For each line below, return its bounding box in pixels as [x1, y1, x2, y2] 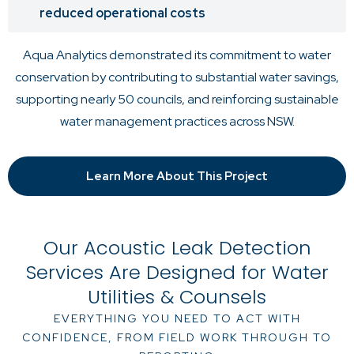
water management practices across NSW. [59, 113, 295, 130]
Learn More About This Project [86, 168, 268, 184]
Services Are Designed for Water [25, 259, 329, 286]
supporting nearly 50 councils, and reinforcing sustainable [15, 91, 339, 108]
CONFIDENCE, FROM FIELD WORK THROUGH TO [22, 330, 332, 345]
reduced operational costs [40, 5, 205, 22]
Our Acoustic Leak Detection [43, 235, 311, 262]
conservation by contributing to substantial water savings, [15, 69, 339, 86]
